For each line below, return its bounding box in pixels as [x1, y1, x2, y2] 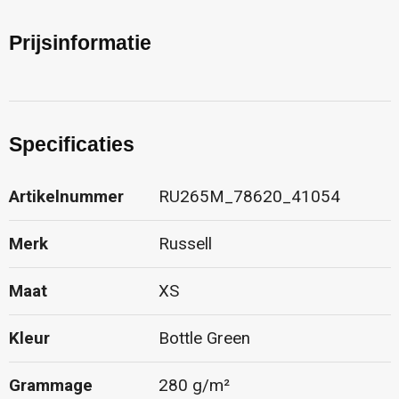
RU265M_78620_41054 [158, 186, 340, 207]
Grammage [8, 375, 93, 395]
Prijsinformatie [8, 30, 151, 54]
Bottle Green [158, 328, 250, 348]
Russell [158, 233, 212, 254]
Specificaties [8, 132, 134, 156]
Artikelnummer [8, 186, 124, 207]
